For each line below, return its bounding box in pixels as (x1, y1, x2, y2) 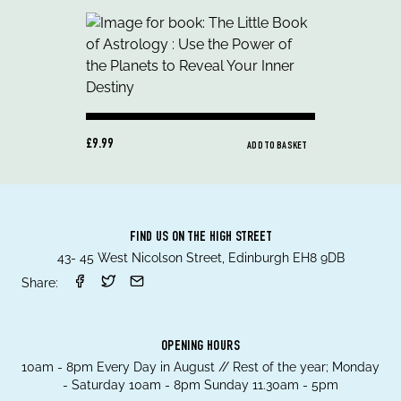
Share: (21, 276, 58, 290)
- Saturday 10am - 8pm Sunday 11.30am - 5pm (63, 378, 338, 392)
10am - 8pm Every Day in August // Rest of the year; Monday (21, 360, 380, 374)
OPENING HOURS (160, 340, 241, 354)
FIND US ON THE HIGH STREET (129, 231, 272, 245)
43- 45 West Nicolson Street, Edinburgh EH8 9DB (56, 251, 345, 265)
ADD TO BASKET (247, 141, 306, 151)
